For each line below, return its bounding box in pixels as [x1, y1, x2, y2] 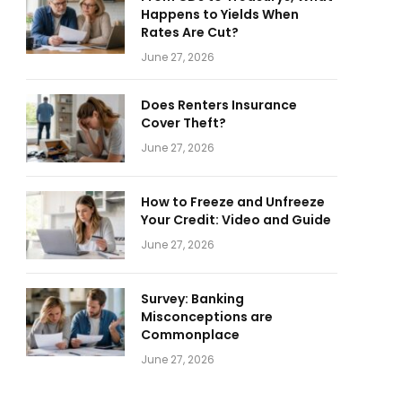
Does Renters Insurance [141, 96, 297, 114]
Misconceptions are [141, 308, 273, 326]
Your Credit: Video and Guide [141, 211, 331, 229]
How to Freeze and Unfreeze [141, 193, 325, 211]
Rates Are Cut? [141, 23, 239, 41]
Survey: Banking [141, 290, 244, 308]
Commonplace [141, 326, 240, 344]
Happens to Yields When [141, 5, 299, 23]
